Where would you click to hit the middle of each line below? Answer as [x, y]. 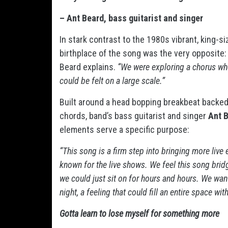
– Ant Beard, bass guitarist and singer [131, 18]
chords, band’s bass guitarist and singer [134, 116]
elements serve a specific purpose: [124, 130]
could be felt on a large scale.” [112, 81]
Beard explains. [89, 67]
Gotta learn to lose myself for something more [139, 213]
